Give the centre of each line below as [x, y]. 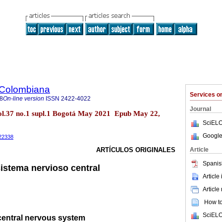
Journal [200, 109]
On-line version [24, 99]
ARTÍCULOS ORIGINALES [136, 150]
